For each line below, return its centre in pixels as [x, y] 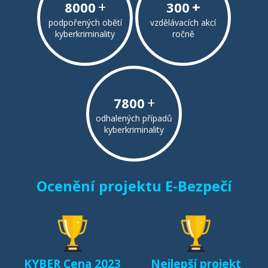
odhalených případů [134, 118]
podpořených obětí [85, 22]
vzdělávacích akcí [183, 22]
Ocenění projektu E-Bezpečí [134, 186]
